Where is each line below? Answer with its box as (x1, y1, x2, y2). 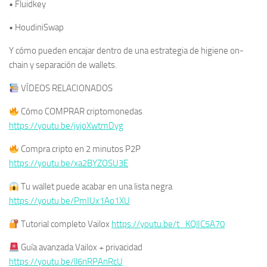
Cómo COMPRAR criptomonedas (19, 106, 143, 117)
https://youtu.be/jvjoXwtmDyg (9, 120, 123, 132)
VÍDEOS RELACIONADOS (19, 83, 113, 94)
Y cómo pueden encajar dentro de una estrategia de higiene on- (9, 45, 244, 57)
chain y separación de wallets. (9, 60, 117, 71)
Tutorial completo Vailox (19, 219, 112, 230)
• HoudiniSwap (9, 22, 64, 33)
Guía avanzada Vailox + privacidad (19, 242, 143, 253)
